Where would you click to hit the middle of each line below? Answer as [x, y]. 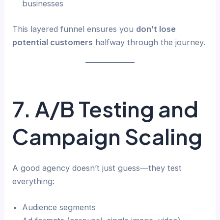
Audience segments [59, 207]
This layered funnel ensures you [74, 29]
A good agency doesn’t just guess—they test [97, 168]
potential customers [53, 42]
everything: [34, 181]
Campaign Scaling [108, 136]
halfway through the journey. [149, 42]
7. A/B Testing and [106, 109]
